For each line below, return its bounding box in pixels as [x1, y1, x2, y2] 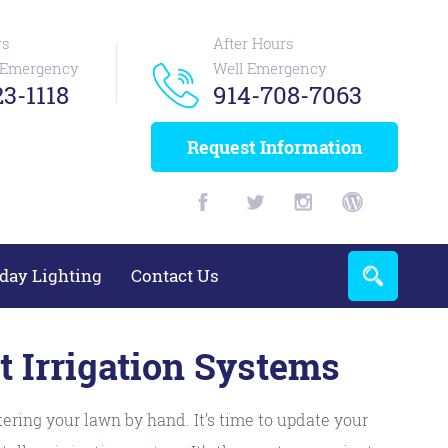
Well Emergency [213, 58, 327, 78]
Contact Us [131, 264, 219, 287]
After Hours [213, 33, 294, 53]
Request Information [187, 135, 362, 159]
